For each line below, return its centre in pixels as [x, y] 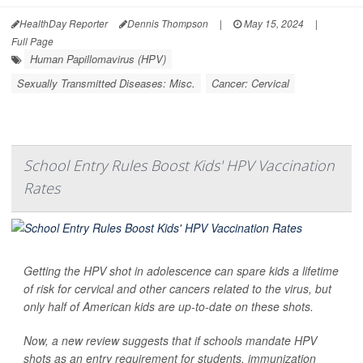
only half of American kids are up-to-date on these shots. [169, 306]
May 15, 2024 [273, 23]
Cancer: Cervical [250, 83]
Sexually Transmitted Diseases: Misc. [106, 83]
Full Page [32, 41]
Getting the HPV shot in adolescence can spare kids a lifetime [181, 270]
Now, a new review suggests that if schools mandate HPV [170, 340]
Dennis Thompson [168, 23]
